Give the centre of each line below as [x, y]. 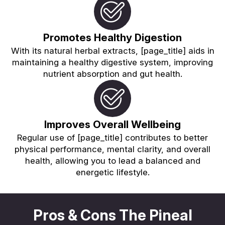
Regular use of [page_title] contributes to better [113, 137]
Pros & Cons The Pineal [113, 215]
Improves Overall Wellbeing [113, 124]
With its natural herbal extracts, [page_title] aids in [113, 50]
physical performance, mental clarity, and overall [113, 149]
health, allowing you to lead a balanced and [113, 160]
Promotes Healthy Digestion [113, 37]
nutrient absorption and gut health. [113, 74]
